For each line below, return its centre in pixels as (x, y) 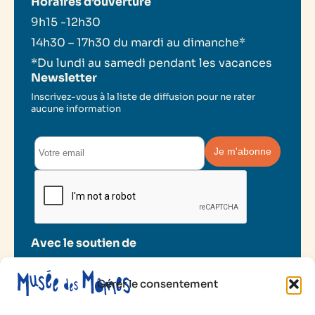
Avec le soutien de (84, 243)
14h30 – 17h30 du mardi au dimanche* (138, 42)
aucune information (76, 108)
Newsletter (64, 77)
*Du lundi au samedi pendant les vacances (153, 63)
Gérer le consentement (157, 284)
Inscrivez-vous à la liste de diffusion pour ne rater (143, 96)
